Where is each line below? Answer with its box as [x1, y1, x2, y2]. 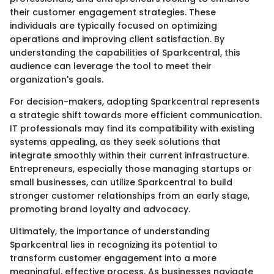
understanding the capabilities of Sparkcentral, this [10, 46, 240, 59]
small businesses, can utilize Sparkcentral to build [10, 176, 232, 189]
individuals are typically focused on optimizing [10, 20, 217, 32]
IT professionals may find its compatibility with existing [10, 122, 254, 135]
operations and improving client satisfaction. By [10, 33, 224, 46]
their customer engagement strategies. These [10, 6, 216, 19]
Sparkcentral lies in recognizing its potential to [10, 239, 218, 251]
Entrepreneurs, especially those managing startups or [10, 163, 252, 176]
